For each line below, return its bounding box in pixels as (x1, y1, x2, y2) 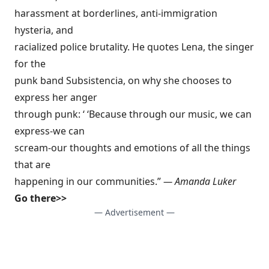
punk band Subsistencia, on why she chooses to (14, 74, 232, 87)
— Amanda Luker (163, 175, 236, 188)
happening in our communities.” (14, 175, 163, 188)
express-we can (14, 124, 85, 138)
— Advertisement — (94, 207, 175, 218)
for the (14, 57, 46, 70)
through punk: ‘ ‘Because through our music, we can (14, 107, 252, 121)
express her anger (14, 91, 97, 104)
